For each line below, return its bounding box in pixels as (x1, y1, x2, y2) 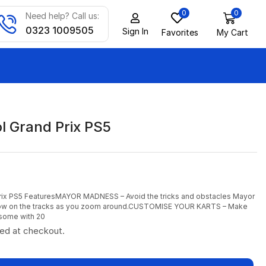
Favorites (161, 27, 199, 37)
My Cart (216, 27, 248, 37)
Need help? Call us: (26, 11, 100, 21)
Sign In (122, 26, 148, 36)
